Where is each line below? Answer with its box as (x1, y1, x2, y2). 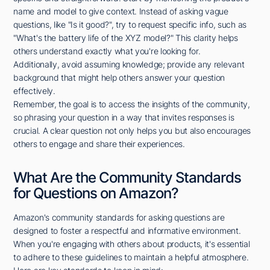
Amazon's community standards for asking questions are (13, 212, 225, 223)
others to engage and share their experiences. (13, 139, 185, 149)
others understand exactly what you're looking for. (13, 46, 201, 57)
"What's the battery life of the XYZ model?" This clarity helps (13, 33, 238, 43)
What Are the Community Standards (13, 169, 242, 187)
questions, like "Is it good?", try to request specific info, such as (13, 19, 246, 30)
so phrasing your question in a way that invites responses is (13, 112, 234, 123)
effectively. (13, 86, 55, 96)
